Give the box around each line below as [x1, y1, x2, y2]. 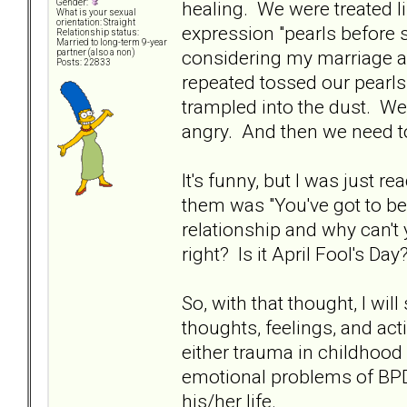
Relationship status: [56, 27, 139, 38]
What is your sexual [56, 7, 136, 18]
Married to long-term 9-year [56, 37, 167, 48]
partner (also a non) [56, 47, 135, 58]
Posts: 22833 [56, 57, 111, 68]
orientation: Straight [56, 17, 135, 28]
